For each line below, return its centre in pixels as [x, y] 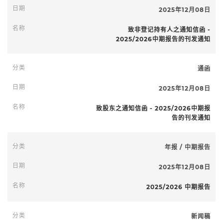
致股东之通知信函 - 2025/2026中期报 [153, 108]
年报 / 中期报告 [188, 147]
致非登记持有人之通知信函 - [169, 30]
